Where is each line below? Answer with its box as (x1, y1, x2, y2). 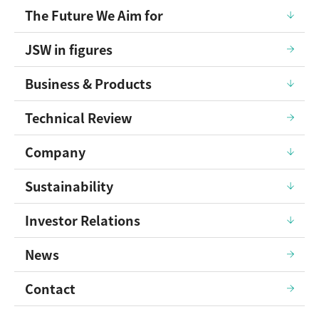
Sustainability (25, 176, 113, 195)
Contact (25, 278, 75, 298)
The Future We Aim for (25, 5, 163, 24)
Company (25, 142, 85, 161)
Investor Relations (25, 210, 140, 229)
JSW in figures (25, 39, 113, 58)
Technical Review (25, 108, 132, 127)
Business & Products (25, 73, 152, 93)
